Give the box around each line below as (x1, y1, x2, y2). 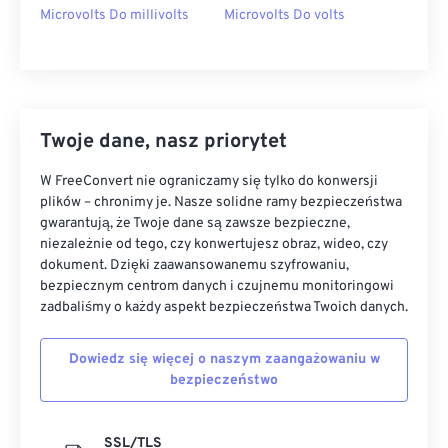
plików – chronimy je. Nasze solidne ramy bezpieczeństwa (40, 194, 402, 211)
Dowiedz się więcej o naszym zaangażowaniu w (68, 351, 380, 368)
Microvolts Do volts (224, 7, 345, 24)
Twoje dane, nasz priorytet (40, 129, 287, 155)
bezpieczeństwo (170, 372, 278, 389)
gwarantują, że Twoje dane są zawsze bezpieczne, (40, 215, 350, 232)
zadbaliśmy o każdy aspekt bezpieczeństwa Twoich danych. (40, 299, 408, 316)
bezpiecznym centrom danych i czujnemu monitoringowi (40, 278, 394, 295)
